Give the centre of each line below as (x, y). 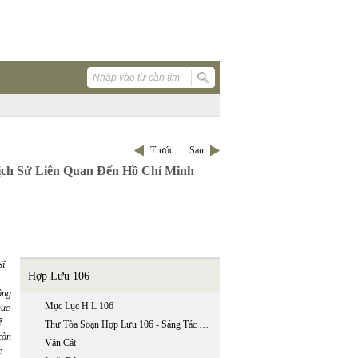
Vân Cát (60, 343)
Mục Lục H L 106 (79, 306)
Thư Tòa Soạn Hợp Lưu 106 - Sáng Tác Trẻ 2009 (204, 324)
